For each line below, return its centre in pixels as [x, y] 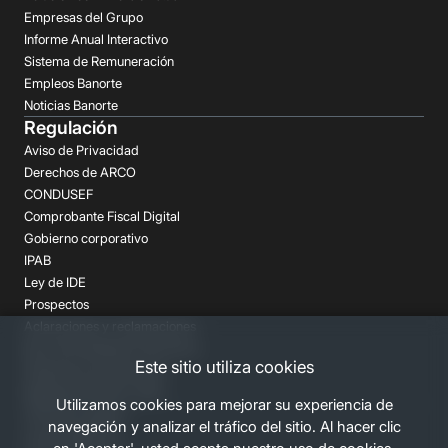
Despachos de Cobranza [95, 369]
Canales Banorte [71, 436]
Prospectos [56, 303]
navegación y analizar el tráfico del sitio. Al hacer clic [224, 426]
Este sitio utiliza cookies [224, 367]
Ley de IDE [55, 281]
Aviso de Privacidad [81, 149]
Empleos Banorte [73, 82]
